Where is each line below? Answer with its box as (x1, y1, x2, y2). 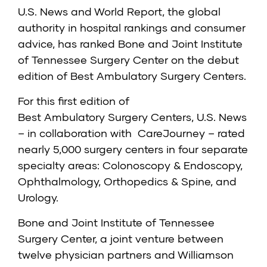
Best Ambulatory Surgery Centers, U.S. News (18, 110, 247, 124)
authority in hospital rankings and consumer (18, 21, 246, 35)
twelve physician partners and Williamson (18, 248, 234, 262)
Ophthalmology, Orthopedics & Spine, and (18, 175, 237, 188)
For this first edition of (18, 94, 129, 108)
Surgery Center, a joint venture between (18, 232, 223, 246)
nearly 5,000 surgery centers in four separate (18, 142, 248, 156)
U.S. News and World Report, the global (18, 5, 221, 18)
